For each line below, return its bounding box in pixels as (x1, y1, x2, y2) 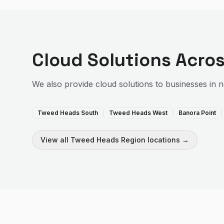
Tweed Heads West (109, 109, 167, 116)
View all (40, 135, 70, 144)
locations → (145, 135, 189, 144)
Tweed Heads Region (70, 135, 145, 144)
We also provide (32, 79, 95, 89)
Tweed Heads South (37, 109, 98, 116)
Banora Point (178, 109, 216, 116)
